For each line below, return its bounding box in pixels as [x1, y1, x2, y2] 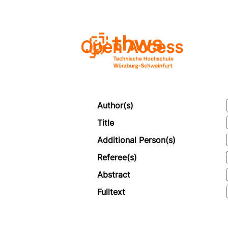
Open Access [80, 37, 184, 57]
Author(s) [97, 100, 134, 111]
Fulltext [97, 187, 126, 197]
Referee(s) [97, 152, 137, 163]
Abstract [97, 169, 131, 180]
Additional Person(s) [97, 135, 176, 146]
